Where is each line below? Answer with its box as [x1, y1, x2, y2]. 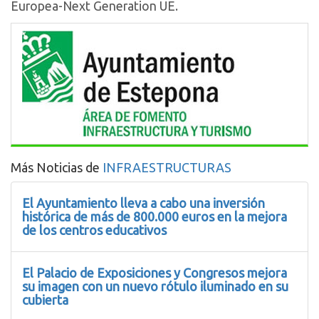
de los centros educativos [22, 222, 167, 237]
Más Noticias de [11, 159, 103, 174]
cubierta [22, 292, 68, 307]
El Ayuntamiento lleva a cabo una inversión [22, 195, 265, 210]
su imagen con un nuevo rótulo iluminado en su [22, 278, 288, 293]
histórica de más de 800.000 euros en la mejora [22, 209, 287, 224]
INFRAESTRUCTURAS [103, 159, 231, 174]
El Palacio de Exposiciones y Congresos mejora [22, 265, 287, 280]
